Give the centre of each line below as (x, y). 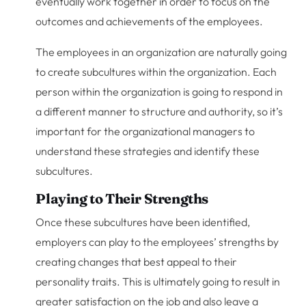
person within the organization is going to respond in (159, 91)
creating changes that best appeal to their (137, 261)
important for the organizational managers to (145, 131)
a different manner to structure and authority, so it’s (159, 111)
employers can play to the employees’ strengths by (157, 241)
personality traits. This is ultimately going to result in (158, 281)
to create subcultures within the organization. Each (156, 71)
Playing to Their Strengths (122, 198)
